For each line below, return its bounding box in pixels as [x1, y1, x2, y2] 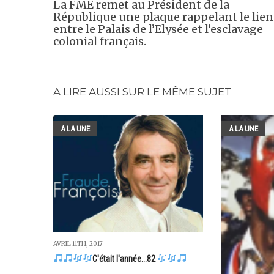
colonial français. [53, 34, 146, 49]
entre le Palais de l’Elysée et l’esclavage [53, 22, 263, 37]
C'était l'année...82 [92, 254, 157, 264]
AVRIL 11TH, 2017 [53, 240, 103, 248]
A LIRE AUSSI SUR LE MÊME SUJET [53, 86, 232, 98]
